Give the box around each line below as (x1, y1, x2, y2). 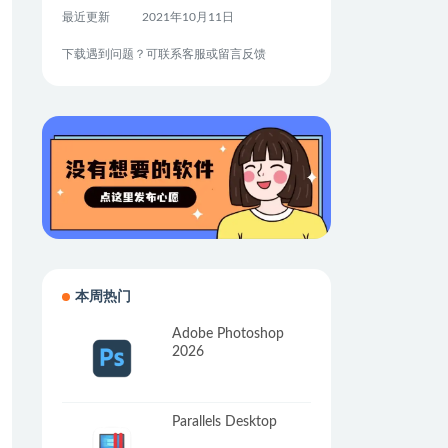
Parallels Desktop (171, 414, 277, 429)
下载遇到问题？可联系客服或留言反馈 (61, 48, 266, 60)
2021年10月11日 (141, 11, 234, 23)
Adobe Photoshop (171, 327, 284, 342)
